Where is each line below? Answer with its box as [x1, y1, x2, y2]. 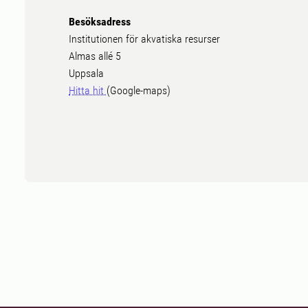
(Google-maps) [107, 84, 170, 98]
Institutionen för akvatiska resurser [69, 32, 220, 46]
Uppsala [69, 67, 104, 80]
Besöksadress [69, 15, 131, 29]
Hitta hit [69, 84, 107, 98]
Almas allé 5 [69, 49, 121, 63]
